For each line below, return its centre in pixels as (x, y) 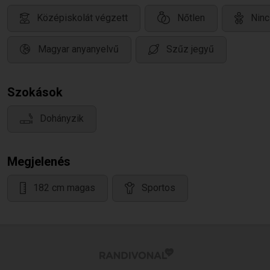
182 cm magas (64, 188)
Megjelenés (39, 162)
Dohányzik (62, 119)
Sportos (159, 188)
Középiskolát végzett (82, 18)
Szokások (35, 92)
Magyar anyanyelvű (78, 49)
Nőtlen (191, 18)
